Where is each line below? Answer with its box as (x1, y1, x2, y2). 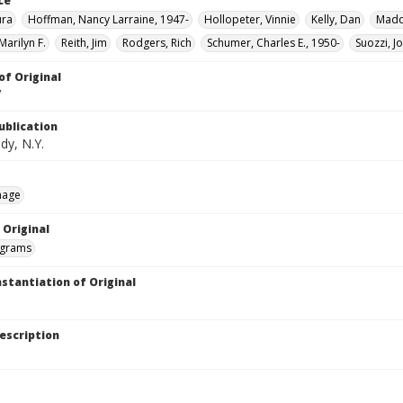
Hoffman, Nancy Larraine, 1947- (28, 12, 189, 27)
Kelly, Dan (311, 12, 361, 27)
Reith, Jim (61, 35, 107, 50)
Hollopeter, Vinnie (204, 12, 296, 27)
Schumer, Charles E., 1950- (207, 35, 340, 50)
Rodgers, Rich (122, 35, 192, 50)
